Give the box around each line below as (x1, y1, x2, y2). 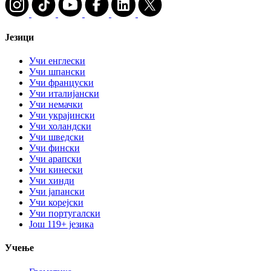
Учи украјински (29, 110, 95, 121)
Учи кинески (29, 165, 83, 175)
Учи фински (29, 143, 80, 154)
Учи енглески (29, 56, 85, 67)
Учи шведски (29, 132, 84, 143)
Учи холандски (29, 121, 91, 132)
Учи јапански (29, 186, 85, 197)
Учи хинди (29, 175, 74, 186)
